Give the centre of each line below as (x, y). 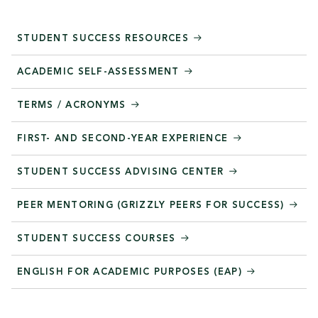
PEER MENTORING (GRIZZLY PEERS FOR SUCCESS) (153, 205)
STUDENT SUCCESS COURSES (98, 238)
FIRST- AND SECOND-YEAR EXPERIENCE (125, 138)
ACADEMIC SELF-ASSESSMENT (100, 72)
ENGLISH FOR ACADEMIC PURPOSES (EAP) (132, 272)
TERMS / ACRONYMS (73, 105)
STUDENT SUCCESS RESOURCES (105, 38)
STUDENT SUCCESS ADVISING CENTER (122, 172)
